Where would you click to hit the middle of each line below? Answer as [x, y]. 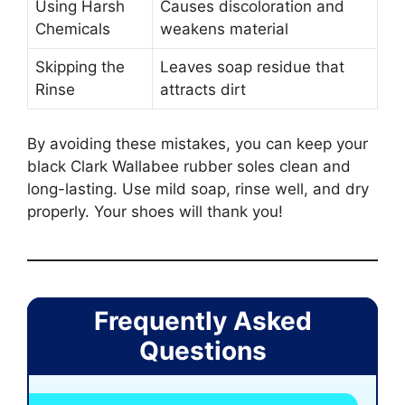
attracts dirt [203, 90]
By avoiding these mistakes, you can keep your [198, 143]
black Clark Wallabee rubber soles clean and [189, 166]
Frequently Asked [202, 320]
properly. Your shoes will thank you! [155, 211]
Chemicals [73, 29]
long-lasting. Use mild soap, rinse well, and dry [198, 188]
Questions [202, 350]
